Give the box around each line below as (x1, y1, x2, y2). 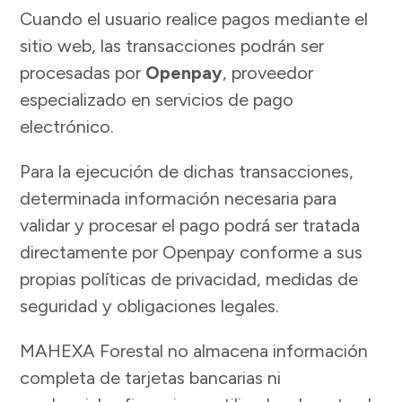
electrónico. (20, 116, 115, 138)
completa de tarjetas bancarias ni (20, 367, 282, 389)
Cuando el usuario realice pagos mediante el (20, 8, 369, 31)
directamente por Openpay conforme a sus (20, 241, 363, 264)
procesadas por (20, 62, 146, 84)
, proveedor (223, 62, 314, 84)
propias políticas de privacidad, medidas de (20, 268, 359, 291)
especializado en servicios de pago (20, 89, 294, 111)
